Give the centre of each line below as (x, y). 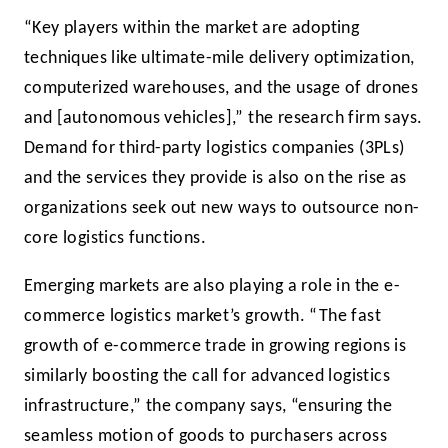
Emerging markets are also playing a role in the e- (212, 287)
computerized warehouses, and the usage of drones (221, 89)
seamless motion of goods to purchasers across (205, 437)
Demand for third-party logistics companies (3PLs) (214, 149)
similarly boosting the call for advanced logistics (207, 377)
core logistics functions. (117, 239)
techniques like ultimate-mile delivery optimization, (219, 59)
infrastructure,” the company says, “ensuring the (208, 407)
